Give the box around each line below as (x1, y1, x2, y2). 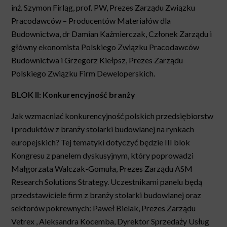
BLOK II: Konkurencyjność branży (11, 90, 136, 100)
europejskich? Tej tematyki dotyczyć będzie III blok (11, 137, 191, 147)
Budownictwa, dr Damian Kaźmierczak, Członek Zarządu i (11, 29, 212, 39)
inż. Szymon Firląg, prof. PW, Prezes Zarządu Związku (11, 3, 196, 13)
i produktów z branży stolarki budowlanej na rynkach (11, 124, 195, 134)
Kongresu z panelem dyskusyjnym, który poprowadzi (11, 150, 194, 161)
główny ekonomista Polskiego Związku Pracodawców (11, 42, 200, 52)
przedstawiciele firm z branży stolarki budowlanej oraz (11, 190, 202, 200)
